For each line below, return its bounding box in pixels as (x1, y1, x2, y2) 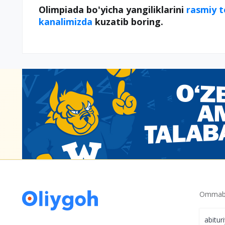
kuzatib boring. (95, 16, 166, 28)
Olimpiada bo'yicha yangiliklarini (39, 4, 186, 16)
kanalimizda (39, 16, 95, 28)
